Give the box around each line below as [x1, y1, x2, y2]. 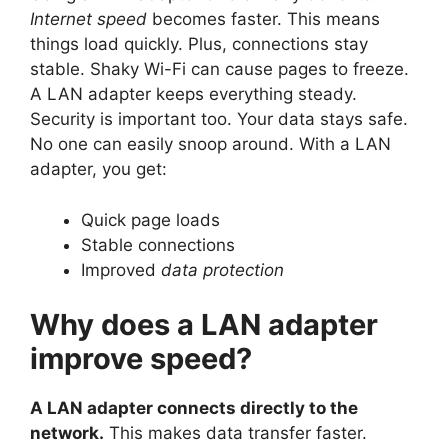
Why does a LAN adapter [30, 307, 378, 343]
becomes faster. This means [147, 9, 380, 30]
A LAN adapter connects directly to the [30, 398, 358, 419]
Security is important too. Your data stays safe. [30, 109, 408, 130]
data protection [161, 259, 284, 280]
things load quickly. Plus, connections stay [30, 34, 368, 55]
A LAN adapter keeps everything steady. [30, 84, 357, 105]
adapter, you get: [30, 159, 167, 180]
